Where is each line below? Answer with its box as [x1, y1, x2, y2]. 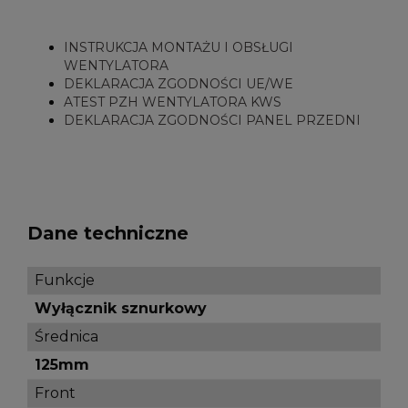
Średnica [35, 328, 98, 346]
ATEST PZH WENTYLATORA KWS [64, 94, 281, 111]
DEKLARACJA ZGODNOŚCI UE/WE [64, 76, 293, 93]
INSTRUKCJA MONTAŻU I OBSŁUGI [64, 39, 293, 56]
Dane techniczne [27, 222, 189, 245]
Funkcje [35, 271, 95, 290]
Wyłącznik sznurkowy [35, 300, 207, 318]
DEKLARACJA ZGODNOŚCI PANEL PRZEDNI [64, 112, 361, 129]
